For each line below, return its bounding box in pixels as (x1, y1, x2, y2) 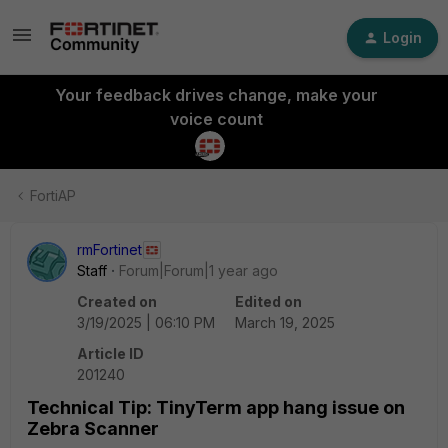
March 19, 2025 (235, 314, 335, 331)
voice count (169, 109, 263, 129)
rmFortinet (77, 241, 142, 258)
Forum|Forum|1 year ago (119, 262, 278, 279)
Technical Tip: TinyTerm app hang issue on (27, 397, 405, 418)
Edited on (235, 293, 302, 310)
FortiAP (30, 187, 76, 204)
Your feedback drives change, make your (54, 85, 378, 105)
